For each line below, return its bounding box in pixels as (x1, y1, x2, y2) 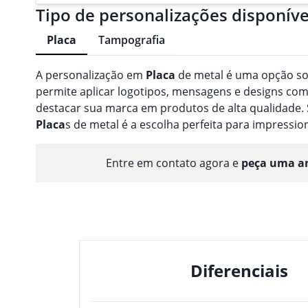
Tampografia (98, 32, 165, 48)
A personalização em (36, 67, 146, 82)
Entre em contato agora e (106, 155, 241, 170)
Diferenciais (190, 258, 288, 282)
